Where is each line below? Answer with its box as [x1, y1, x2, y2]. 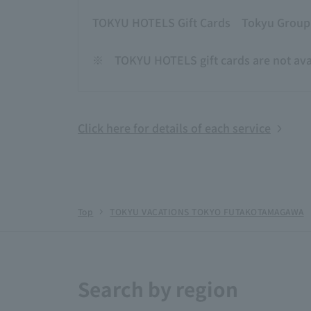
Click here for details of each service [78, 119, 271, 136]
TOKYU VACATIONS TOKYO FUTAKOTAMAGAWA [110, 205, 304, 217]
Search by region [78, 275, 238, 303]
